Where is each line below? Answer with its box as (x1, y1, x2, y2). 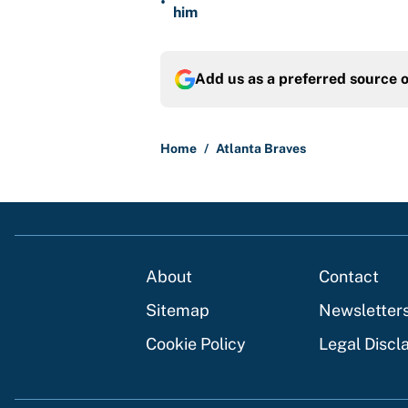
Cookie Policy (146, 334, 246, 354)
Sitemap (146, 301, 209, 321)
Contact (319, 267, 379, 287)
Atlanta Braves (216, 141, 306, 157)
